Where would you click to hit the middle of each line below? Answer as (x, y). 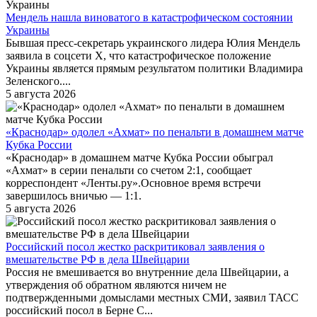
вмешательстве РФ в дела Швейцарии (98, 260)
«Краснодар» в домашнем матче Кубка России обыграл (139, 158)
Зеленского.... (38, 81)
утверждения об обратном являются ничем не (116, 285)
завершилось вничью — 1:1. (74, 196)
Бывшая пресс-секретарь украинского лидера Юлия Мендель (153, 43)
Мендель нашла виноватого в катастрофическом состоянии (149, 18)
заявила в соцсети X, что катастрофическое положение (138, 56)
